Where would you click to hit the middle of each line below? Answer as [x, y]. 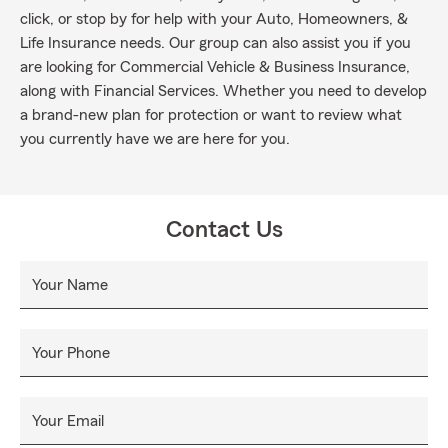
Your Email [68, 421]
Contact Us [224, 230]
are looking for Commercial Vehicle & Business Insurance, [215, 67]
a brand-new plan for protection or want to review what [211, 115]
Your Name [70, 285]
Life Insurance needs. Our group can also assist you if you [215, 43]
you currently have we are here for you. [155, 139]
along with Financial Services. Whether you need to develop [223, 91]
